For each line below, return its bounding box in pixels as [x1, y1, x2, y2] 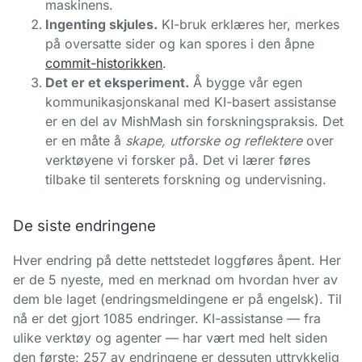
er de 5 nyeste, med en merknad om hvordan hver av [13, 271, 338, 288]
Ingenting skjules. [45, 16, 158, 33]
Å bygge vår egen [189, 74, 302, 91]
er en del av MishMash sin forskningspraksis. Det [45, 113, 343, 130]
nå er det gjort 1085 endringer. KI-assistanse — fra [13, 310, 321, 327]
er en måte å [45, 133, 125, 149]
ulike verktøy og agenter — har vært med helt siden [13, 330, 327, 347]
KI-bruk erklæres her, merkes [158, 16, 339, 33]
